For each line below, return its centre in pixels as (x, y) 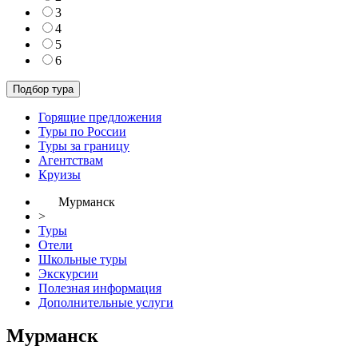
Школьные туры (83, 259)
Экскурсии (68, 273)
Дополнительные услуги (106, 302)
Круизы (60, 174)
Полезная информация (100, 288)
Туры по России (82, 131)
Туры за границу (84, 145)
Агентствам (71, 160)
